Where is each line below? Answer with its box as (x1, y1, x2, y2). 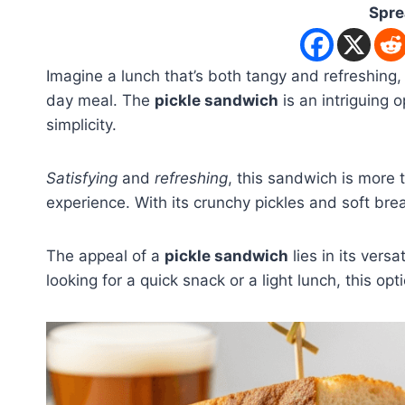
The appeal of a (46, 246, 165, 265)
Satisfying (46, 168, 118, 187)
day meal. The (46, 90, 155, 109)
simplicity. (46, 115, 117, 134)
